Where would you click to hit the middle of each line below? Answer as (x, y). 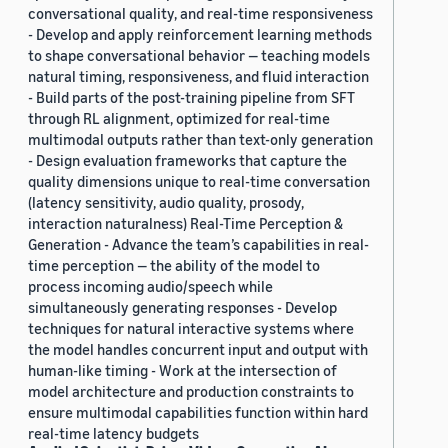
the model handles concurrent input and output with (198, 349)
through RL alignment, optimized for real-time (179, 118)
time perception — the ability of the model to (174, 265)
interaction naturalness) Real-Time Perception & (185, 223)
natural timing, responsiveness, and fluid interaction (198, 76)
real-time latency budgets (113, 433)
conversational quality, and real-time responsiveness (200, 13)
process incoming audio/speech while (150, 286)
